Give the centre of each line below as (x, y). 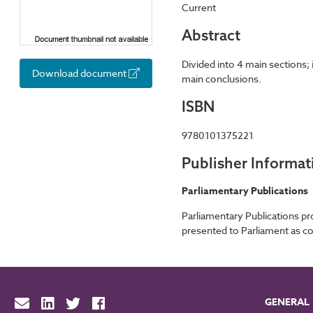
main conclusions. (221, 78)
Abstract (211, 35)
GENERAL (287, 303)
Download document (80, 73)
